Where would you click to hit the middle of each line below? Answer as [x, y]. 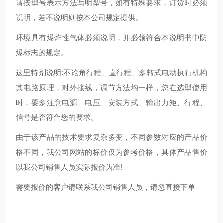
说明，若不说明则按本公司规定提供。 [79, 18]
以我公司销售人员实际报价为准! [69, 167]
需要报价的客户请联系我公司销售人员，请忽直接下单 [106, 187]
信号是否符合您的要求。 [57, 117]
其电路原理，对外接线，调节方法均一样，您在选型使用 [111, 87]
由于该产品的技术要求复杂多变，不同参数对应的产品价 [111, 137]
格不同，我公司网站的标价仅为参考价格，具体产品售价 [111, 152]
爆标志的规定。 [42, 53]
